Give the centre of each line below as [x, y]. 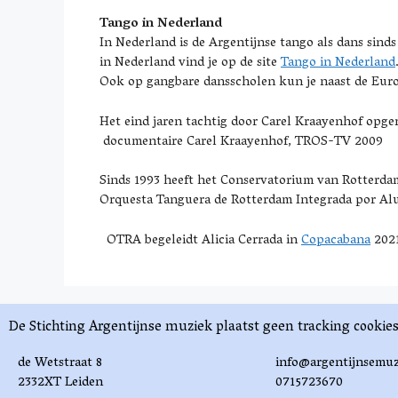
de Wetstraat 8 [60, 363]
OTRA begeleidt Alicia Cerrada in [200, 240]
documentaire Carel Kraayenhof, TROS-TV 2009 [241, 142]
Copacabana [336, 240]
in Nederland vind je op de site [190, 63]
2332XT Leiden [60, 383]
